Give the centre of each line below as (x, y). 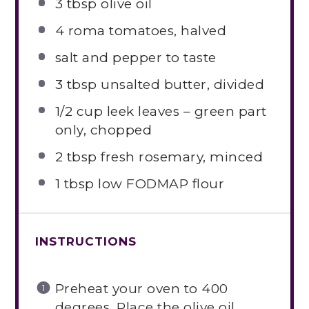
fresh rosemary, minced (180, 157)
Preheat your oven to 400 (141, 289)
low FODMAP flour (159, 183)
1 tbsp (74, 183)
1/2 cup (79, 111)
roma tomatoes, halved (146, 31)
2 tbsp (76, 157)
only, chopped (103, 130)
